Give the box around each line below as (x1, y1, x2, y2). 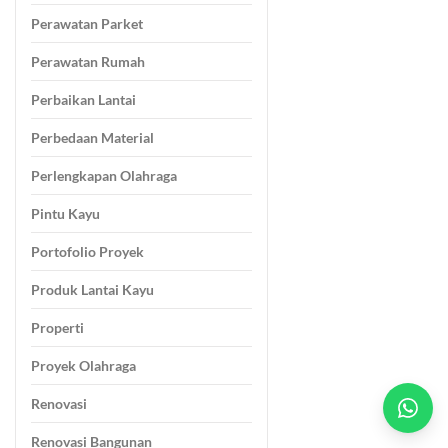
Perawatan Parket (31, 15, 143, 33)
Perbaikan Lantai (31, 91, 136, 109)
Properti (31, 319, 84, 337)
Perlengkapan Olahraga (31, 167, 177, 185)
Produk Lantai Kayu (31, 281, 154, 299)
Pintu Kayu (31, 205, 100, 223)
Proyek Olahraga (31, 357, 136, 375)
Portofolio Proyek (31, 243, 144, 261)
